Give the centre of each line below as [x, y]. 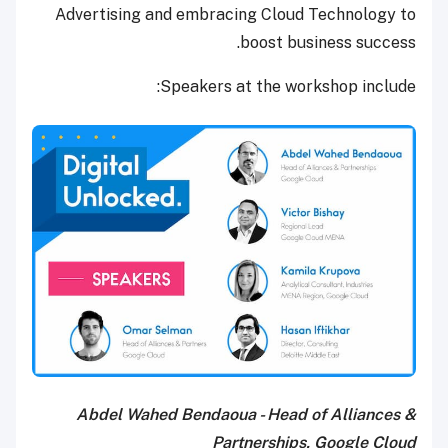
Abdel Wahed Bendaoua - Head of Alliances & [246, 415]
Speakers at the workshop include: [288, 86]
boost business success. [328, 42]
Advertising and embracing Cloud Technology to [235, 14]
